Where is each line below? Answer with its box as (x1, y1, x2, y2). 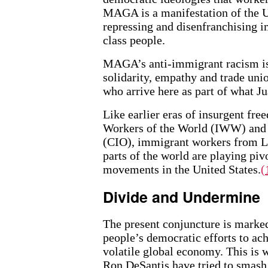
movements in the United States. (103, 162, 261, 176)
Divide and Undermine (103, 185, 260, 208)
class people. (103, 33, 165, 47)
